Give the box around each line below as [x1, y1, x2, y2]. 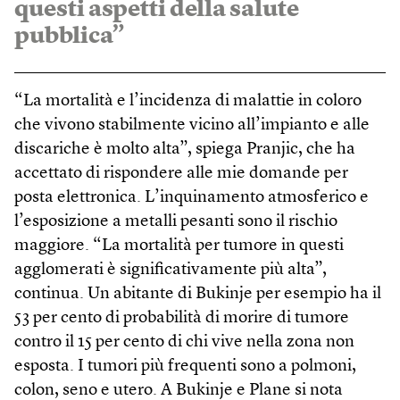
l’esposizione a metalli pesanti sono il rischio [14, 212, 337, 230]
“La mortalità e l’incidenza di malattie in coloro [14, 92, 362, 110]
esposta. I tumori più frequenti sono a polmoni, [14, 357, 356, 375]
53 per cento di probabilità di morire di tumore [14, 309, 349, 327]
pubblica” [14, 24, 124, 48]
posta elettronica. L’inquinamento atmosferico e [14, 188, 369, 206]
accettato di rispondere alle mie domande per [14, 164, 348, 182]
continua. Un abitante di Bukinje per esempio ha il [14, 285, 381, 303]
